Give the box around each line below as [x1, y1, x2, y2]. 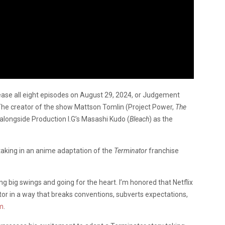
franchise [149, 147, 179, 155]
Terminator [114, 147, 149, 155]
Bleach [130, 115, 149, 123]
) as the [149, 115, 173, 123]
